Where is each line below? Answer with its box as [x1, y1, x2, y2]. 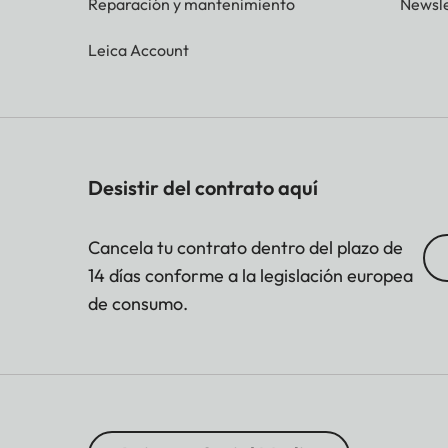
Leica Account [88, 40, 189, 61]
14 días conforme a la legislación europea [88, 264, 413, 288]
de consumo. [88, 292, 188, 316]
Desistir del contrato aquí [88, 175, 318, 201]
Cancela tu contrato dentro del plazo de [88, 236, 403, 260]
